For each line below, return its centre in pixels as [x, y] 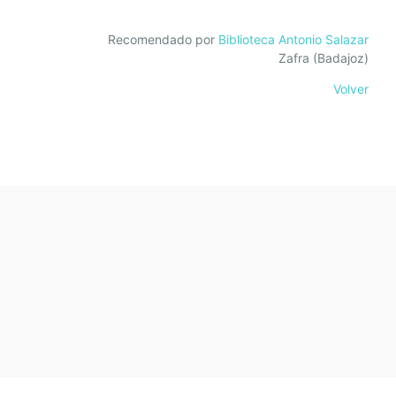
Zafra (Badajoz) [323, 58]
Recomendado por [163, 39]
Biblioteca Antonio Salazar [293, 39]
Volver [350, 89]
